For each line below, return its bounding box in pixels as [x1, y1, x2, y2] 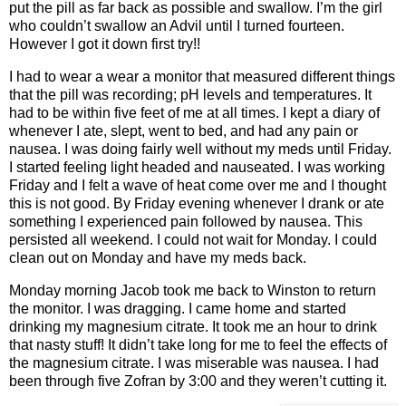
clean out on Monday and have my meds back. [9, 249, 306, 266]
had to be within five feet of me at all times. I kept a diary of [9, 104, 380, 121]
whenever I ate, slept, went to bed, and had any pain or [9, 122, 358, 139]
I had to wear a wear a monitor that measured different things [9, 68, 395, 84]
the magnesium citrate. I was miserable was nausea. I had [9, 354, 379, 371]
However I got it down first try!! [9, 35, 200, 52]
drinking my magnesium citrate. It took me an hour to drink [9, 318, 377, 334]
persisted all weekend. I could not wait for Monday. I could [9, 231, 377, 247]
